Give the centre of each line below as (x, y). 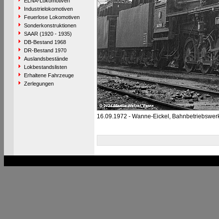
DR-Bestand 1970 (45, 50)
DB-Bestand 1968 (45, 42)
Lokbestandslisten (45, 67)
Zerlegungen (39, 84)
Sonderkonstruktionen (50, 25)
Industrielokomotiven (48, 9)
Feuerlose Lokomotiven (52, 17)
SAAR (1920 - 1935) (48, 34)
